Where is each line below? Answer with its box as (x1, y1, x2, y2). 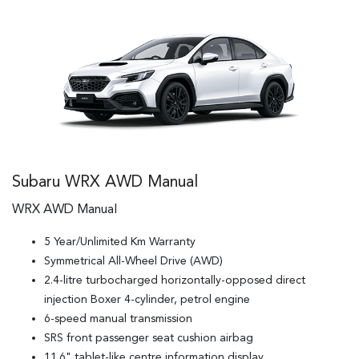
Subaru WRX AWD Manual (12, 175, 198, 192)
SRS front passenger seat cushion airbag (44, 333, 253, 345)
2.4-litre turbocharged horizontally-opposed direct (44, 275, 305, 287)
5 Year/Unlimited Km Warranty (44, 236, 196, 248)
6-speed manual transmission (44, 313, 192, 325)
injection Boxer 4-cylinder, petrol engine (44, 294, 250, 306)
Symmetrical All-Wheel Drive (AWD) (44, 256, 223, 268)
